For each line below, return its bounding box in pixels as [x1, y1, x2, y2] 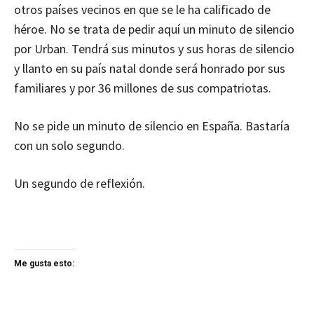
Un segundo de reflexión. [14, 175, 145, 192]
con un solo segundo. [14, 137, 125, 154]
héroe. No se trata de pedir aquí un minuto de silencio [14, 21, 294, 38]
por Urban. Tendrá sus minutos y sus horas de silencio [14, 41, 294, 57]
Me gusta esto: [14, 259, 74, 269]
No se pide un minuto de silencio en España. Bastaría [14, 118, 289, 135]
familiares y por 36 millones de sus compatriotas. [14, 80, 271, 97]
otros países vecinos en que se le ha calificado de [14, 1, 271, 18]
